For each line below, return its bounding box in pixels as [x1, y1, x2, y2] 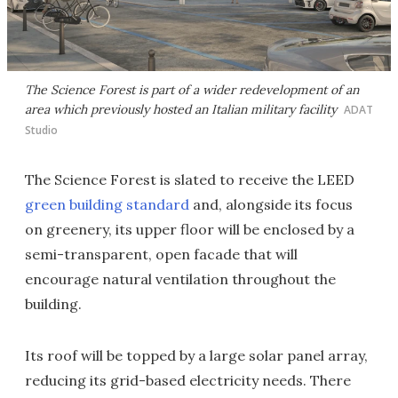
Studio [25, 123, 58, 138]
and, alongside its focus [189, 195, 353, 213]
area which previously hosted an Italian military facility [25, 101, 337, 117]
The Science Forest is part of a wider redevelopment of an [25, 82, 359, 98]
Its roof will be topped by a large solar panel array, [25, 346, 368, 364]
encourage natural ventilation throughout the [25, 270, 336, 288]
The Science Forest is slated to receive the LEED [25, 171, 354, 188]
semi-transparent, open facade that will [25, 245, 298, 263]
